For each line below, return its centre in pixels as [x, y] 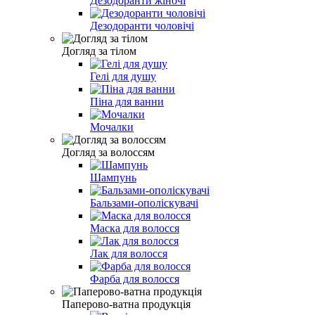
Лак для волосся [129, 253]
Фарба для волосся [135, 278]
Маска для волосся [135, 228]
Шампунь [113, 177]
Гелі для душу [123, 76]
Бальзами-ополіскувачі [144, 202]
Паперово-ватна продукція [126, 304]
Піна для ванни [127, 101]
